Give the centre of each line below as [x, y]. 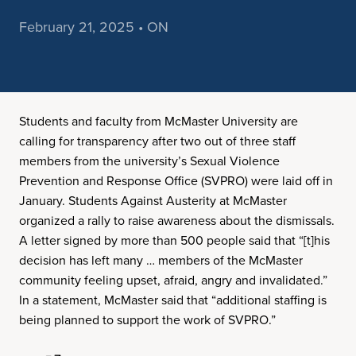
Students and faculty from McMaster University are [159, 121]
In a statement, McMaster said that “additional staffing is [173, 300]
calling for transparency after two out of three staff [157, 141]
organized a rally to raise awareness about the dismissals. [177, 221]
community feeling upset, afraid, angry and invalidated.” [173, 280]
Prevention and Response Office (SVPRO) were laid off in [176, 181]
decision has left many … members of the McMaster [161, 260]
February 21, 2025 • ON [94, 27]
